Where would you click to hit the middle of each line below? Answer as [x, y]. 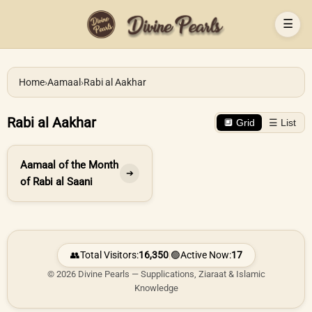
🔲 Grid [239, 123]
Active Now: [205, 255]
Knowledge [156, 288]
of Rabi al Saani [56, 182]
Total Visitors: [109, 255]
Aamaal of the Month [69, 165]
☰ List [282, 123]
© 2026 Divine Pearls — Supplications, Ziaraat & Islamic [156, 274]
